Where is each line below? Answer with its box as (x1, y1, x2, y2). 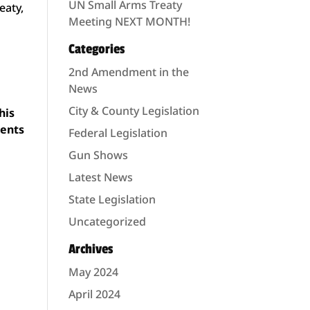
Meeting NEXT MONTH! (68, 14, 190, 29)
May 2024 (68, 264, 118, 280)
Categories (68, 41, 125, 57)
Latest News (68, 170, 133, 185)
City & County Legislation (68, 103, 199, 118)
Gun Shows (68, 147, 128, 163)
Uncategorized (68, 214, 146, 229)
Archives (68, 241, 113, 257)
